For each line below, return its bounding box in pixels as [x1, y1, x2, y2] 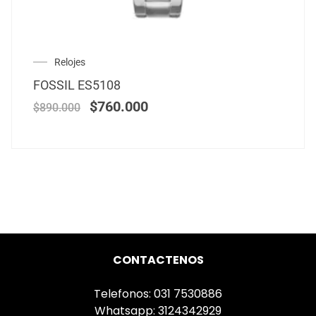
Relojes [54, 56, 85, 68]
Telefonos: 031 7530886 [94, 286, 222, 303]
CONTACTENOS [112, 252, 204, 269]
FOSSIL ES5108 [33, 78, 121, 93]
